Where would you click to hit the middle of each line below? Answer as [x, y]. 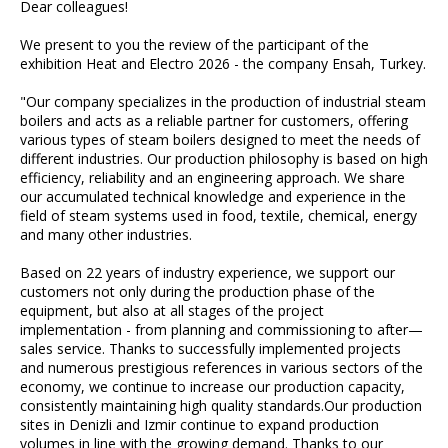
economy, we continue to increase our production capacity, [212, 386]
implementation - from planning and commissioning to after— [221, 329]
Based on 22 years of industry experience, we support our [207, 272]
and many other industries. [106, 234]
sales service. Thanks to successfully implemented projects [210, 348]
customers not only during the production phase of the [197, 291]
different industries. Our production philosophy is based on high [224, 158]
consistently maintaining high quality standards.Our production [221, 405]
